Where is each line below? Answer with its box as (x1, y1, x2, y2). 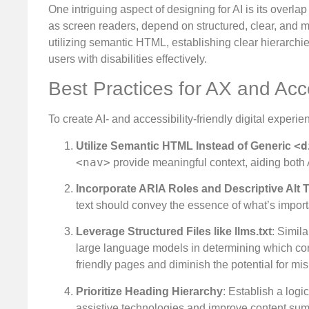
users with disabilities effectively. (48, 52, 207, 65)
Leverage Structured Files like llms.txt (76, 226, 272, 238)
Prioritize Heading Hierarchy (76, 285, 223, 297)
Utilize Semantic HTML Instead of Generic (76, 139, 294, 152)
